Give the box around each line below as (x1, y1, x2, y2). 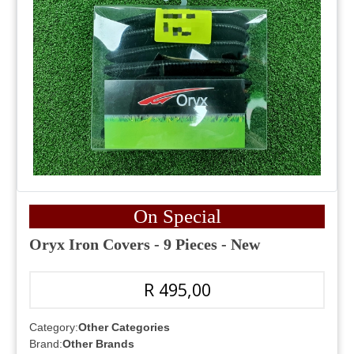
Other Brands (62, 337, 134, 351)
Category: (29, 321, 78, 334)
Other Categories (78, 321, 170, 334)
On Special (133, 205, 221, 228)
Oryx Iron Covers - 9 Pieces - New (29, 235, 260, 254)
